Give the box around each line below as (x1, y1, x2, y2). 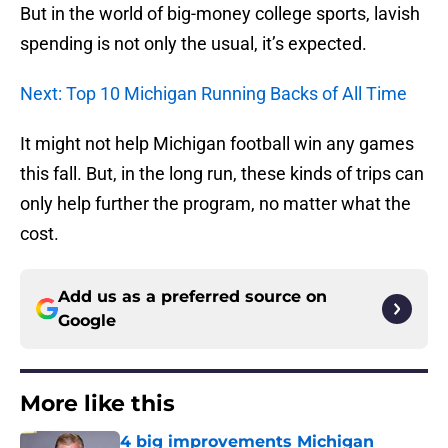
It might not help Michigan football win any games (20, 133, 414, 155)
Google (58, 311, 116, 331)
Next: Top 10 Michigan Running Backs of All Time (20, 83, 407, 105)
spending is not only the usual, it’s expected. (20, 33, 367, 55)
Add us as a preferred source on (58, 287, 327, 307)
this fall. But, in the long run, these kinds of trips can (20, 163, 424, 185)
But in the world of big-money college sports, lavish (20, 3, 420, 25)
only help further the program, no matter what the (20, 193, 411, 215)
